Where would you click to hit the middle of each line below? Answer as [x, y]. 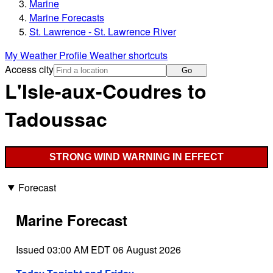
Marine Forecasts [67, 18]
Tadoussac [56, 119]
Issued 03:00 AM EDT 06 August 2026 [98, 249]
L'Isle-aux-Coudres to [106, 91]
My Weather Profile [47, 55]
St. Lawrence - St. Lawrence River [103, 32]
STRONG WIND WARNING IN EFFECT [136, 157]
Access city [29, 69]
